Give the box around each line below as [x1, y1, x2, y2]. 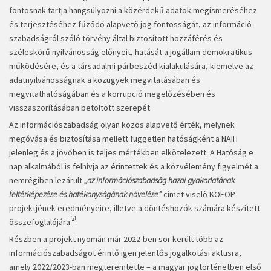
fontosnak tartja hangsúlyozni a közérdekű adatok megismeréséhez [9, 5, 257, 16]
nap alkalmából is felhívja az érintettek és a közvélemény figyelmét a [9, 161, 258, 172]
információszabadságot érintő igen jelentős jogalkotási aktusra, [9, 247, 241, 259]
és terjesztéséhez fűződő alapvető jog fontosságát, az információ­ [9, 19, 254, 30]
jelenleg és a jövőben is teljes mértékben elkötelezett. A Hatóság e [9, 147, 253, 158]
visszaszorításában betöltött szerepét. [9, 102, 152, 114]
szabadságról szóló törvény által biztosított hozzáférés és [9, 33, 223, 44]
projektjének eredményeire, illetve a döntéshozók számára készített [9, 203, 260, 214]
